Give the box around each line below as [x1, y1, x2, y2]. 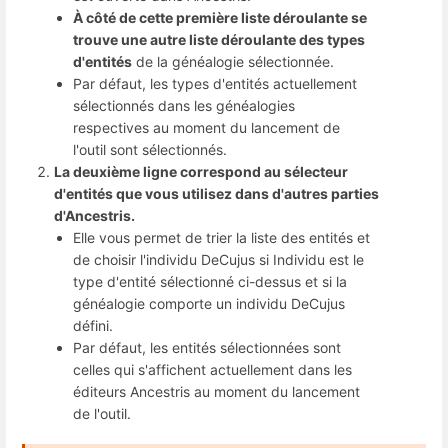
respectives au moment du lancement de [73, 119, 341, 137]
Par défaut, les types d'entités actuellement [73, 75, 358, 93]
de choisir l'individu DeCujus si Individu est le [73, 251, 365, 269]
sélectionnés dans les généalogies [73, 97, 296, 115]
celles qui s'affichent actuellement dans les [73, 361, 353, 379]
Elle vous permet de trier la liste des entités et [73, 229, 371, 247]
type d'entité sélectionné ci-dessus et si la [73, 273, 348, 291]
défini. [73, 317, 114, 335]
